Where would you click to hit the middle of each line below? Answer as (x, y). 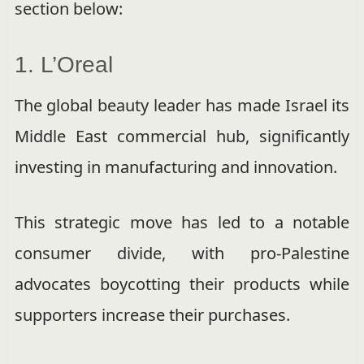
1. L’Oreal (63, 64)
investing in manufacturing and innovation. (175, 167)
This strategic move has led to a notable (182, 222)
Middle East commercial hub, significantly (182, 136)
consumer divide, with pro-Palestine (182, 253)
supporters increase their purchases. (152, 314)
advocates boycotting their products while (182, 284)
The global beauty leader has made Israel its (182, 105)
